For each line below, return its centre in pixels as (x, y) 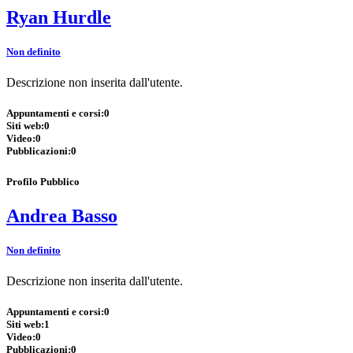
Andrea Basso (62, 216)
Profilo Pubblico (43, 181)
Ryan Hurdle (59, 17)
